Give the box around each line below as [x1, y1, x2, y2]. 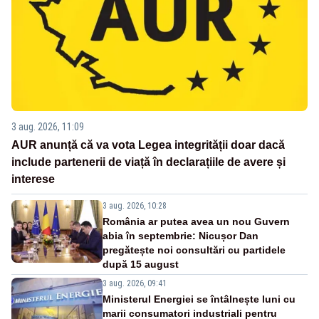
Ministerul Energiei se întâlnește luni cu [103, 293, 296, 305]
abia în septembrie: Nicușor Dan [103, 230, 258, 242]
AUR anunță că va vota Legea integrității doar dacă [11, 139, 285, 152]
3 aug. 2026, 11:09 [11, 121, 84, 133]
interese [11, 173, 55, 186]
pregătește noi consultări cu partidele [103, 244, 286, 256]
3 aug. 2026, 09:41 [103, 278, 167, 289]
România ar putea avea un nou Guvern [103, 216, 290, 228]
